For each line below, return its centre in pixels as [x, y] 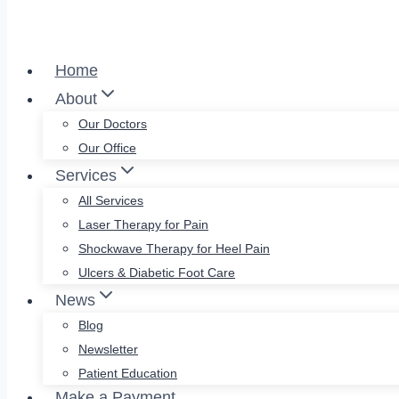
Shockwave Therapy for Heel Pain [174, 248]
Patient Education [128, 373]
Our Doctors [113, 124]
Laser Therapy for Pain [143, 224]
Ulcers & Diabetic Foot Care [157, 273]
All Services [111, 200]
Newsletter [108, 349]
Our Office [107, 148]
